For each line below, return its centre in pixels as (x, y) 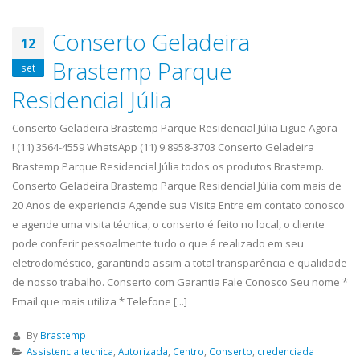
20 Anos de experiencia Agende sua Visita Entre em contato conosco (178, 205)
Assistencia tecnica (70, 352)
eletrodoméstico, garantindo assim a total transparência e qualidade (180, 263)
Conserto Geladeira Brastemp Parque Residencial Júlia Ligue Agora (175, 128)
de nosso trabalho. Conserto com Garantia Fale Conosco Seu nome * (180, 282)
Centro (188, 352)
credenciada (285, 352)
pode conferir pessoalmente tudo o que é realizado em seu (158, 244)
